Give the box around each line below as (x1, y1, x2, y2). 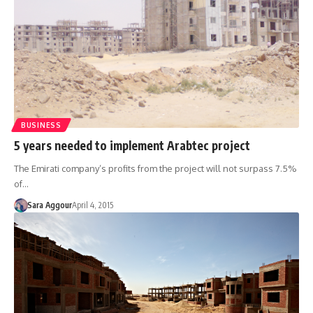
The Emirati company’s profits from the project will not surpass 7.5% (14, 162, 297, 174)
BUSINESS (21, 120, 61, 129)
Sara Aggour (27, 199, 72, 210)
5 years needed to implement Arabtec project (14, 137, 250, 153)
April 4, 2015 (71, 199, 113, 210)
